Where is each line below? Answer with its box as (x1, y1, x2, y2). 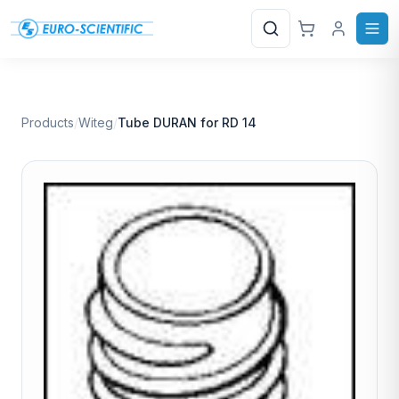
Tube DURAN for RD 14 (118, 115, 256, 130)
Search (269, 28, 319, 47)
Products (21, 115, 74, 130)
